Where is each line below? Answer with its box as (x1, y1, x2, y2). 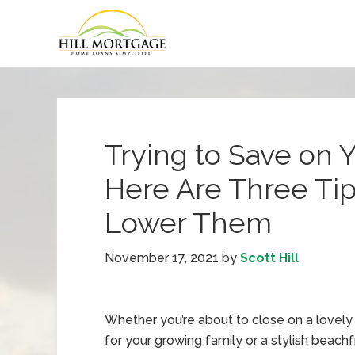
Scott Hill (240, 250, 299, 265)
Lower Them (105, 206, 272, 239)
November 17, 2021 (105, 250, 219, 265)
